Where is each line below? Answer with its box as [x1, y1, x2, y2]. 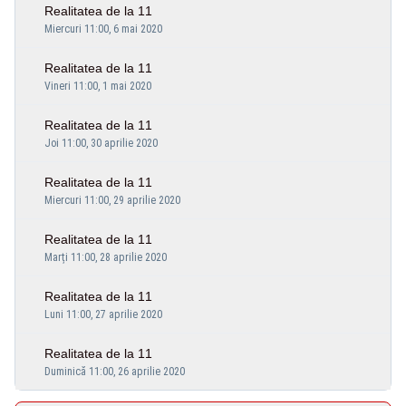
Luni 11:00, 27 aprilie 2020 [44, 307, 162, 321]
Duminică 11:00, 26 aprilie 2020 [44, 364, 185, 378]
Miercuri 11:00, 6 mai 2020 [44, 22, 162, 35]
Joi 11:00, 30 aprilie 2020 [44, 136, 158, 150]
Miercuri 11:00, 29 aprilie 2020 [44, 193, 180, 207]
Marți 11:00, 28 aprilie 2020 [44, 250, 167, 264]
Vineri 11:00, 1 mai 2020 [44, 79, 151, 92]
